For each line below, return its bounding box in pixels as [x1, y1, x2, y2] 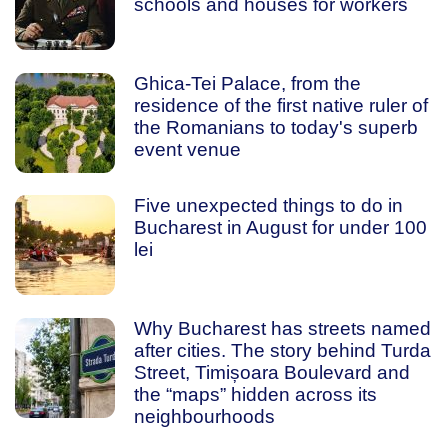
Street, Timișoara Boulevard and [133, 361, 410, 383]
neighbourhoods [133, 405, 275, 427]
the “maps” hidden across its [133, 383, 377, 405]
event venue [133, 138, 241, 160]
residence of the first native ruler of [133, 94, 428, 116]
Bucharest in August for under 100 [133, 217, 427, 238]
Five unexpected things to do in [133, 195, 403, 216]
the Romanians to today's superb [133, 116, 418, 138]
